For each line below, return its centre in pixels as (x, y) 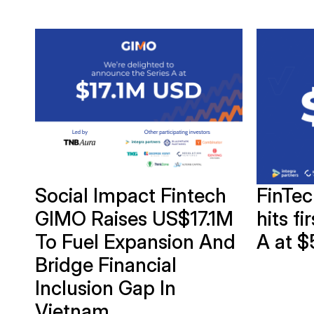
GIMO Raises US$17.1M (134, 218)
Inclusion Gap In (105, 288)
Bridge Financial (106, 265)
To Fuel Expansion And (135, 241)
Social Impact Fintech (131, 195)
